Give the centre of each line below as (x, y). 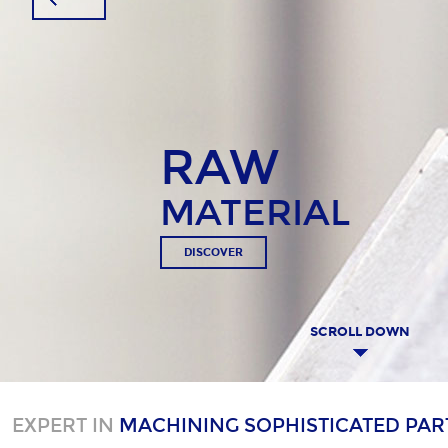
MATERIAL (250, 213)
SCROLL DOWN (360, 332)
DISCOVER (209, 252)
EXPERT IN (65, 425)
